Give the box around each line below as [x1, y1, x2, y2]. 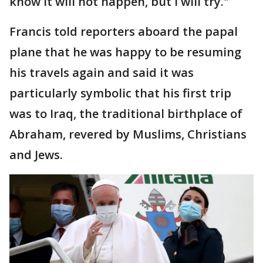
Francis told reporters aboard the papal [9, 23, 238, 39]
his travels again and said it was [9, 65, 194, 80]
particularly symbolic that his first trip [9, 85, 231, 101]
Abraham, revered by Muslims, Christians [9, 126, 247, 142]
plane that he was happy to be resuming [9, 44, 241, 60]
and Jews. [9, 147, 63, 163]
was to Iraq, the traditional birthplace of [9, 106, 242, 122]
